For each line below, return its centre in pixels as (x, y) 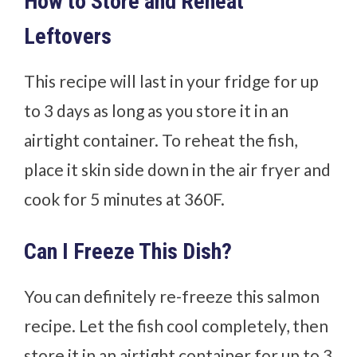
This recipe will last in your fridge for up (172, 81)
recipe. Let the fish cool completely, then (177, 326)
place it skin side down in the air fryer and (178, 170)
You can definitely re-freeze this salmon (172, 296)
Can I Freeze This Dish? (131, 252)
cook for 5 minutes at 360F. (126, 199)
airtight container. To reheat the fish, (161, 140)
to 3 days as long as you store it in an (157, 111)
